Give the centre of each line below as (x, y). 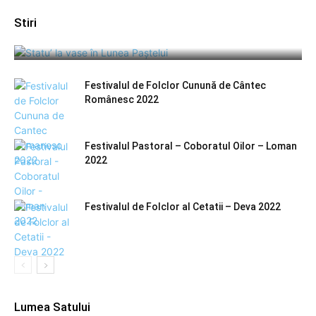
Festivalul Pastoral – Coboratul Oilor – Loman (191, 146)
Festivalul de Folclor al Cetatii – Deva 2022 (183, 207)
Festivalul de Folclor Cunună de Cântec (175, 86)
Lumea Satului (52, 307)
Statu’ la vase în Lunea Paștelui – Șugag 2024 (153, 37)
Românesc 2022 (122, 100)
